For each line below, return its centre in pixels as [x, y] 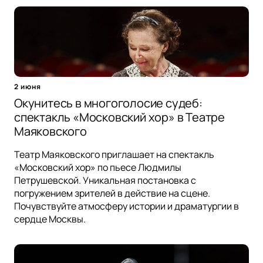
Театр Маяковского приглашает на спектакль [114, 155]
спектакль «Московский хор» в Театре [119, 117]
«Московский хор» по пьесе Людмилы [98, 168]
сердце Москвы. [50, 219]
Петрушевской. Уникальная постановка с [105, 181]
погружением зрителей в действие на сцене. [112, 193]
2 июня [28, 87]
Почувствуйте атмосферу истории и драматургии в [127, 206]
